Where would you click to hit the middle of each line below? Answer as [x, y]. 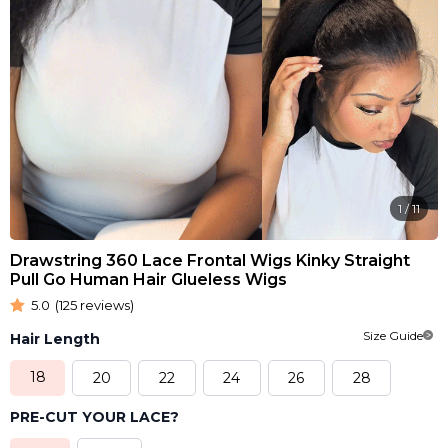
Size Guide [393, 335]
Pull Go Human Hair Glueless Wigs [148, 279]
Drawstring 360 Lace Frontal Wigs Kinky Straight [210, 260]
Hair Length [55, 338]
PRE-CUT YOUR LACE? [94, 416]
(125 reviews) [94, 304]
